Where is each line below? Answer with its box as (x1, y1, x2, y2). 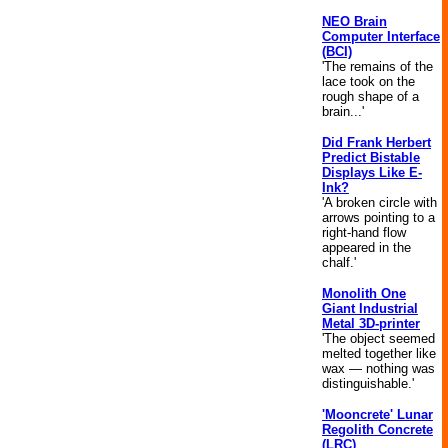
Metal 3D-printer (322, 316, 420, 331)
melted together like (322, 346, 436, 361)
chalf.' (322, 255, 356, 270)
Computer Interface (322, 29, 440, 44)
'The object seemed (322, 331, 435, 346)
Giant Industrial (322, 301, 418, 316)
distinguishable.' (322, 376, 414, 391)
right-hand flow (322, 225, 406, 240)
